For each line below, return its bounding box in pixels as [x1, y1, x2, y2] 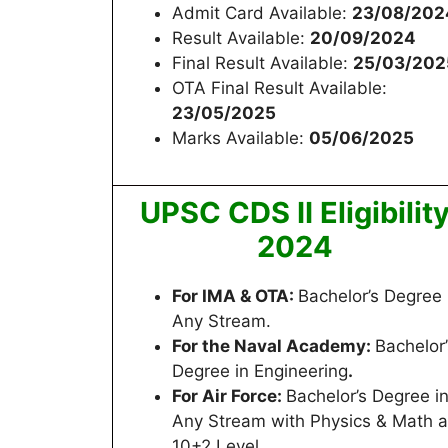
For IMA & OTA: [172, 285, 298, 306]
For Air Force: [172, 385, 286, 406]
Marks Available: [172, 127, 309, 148]
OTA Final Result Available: [172, 77, 387, 98]
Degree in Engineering [172, 360, 348, 381]
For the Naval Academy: [172, 335, 375, 356]
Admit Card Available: [172, 2, 352, 23]
